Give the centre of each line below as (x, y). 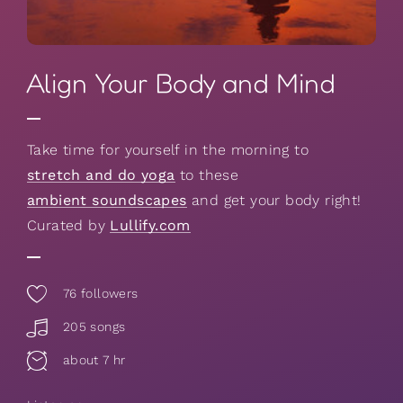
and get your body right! (274, 201)
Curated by (69, 226)
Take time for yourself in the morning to (168, 150)
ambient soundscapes (107, 201)
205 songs (92, 327)
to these (207, 175)
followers (107, 294)
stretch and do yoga (101, 175)
